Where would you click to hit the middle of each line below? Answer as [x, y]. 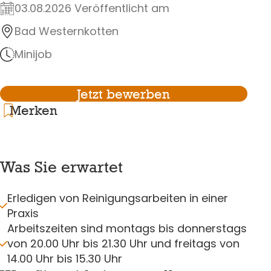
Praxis [23, 214]
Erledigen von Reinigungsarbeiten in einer [118, 198]
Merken [34, 110]
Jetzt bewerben [124, 94]
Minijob [33, 54]
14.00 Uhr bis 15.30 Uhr [65, 259]
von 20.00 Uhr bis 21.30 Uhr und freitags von [123, 244]
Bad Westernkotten [67, 31]
